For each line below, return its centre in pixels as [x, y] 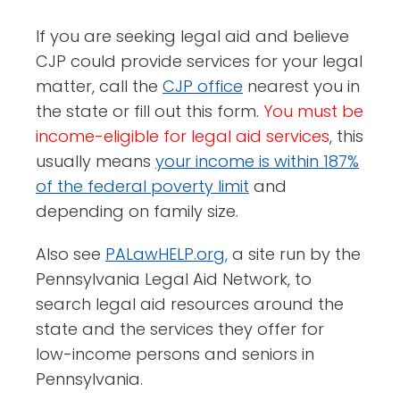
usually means [96, 162]
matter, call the [99, 87]
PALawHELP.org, [167, 254]
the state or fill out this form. [150, 112]
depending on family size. [137, 212]
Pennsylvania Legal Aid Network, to [174, 279]
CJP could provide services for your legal [199, 62]
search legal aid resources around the [190, 304]
